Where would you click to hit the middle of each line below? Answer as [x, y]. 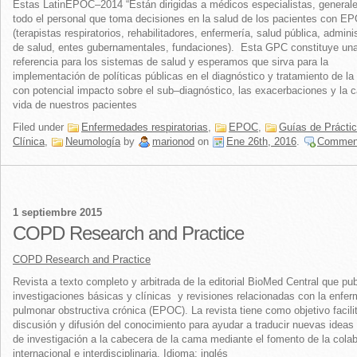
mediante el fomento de [265, 339]
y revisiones [206, 296]
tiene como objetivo [285, 310]
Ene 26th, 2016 [261, 141]
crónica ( [132, 310]
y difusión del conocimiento [123, 325]
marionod [173, 141]
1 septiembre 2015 [57, 212]
